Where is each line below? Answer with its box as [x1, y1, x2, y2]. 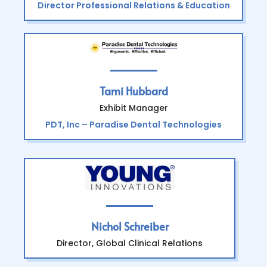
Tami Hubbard [99, 83, 168, 98]
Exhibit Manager [99, 101, 168, 114]
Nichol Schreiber [91, 219, 169, 234]
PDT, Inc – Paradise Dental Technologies [45, 118, 222, 131]
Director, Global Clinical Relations [57, 237, 203, 250]
